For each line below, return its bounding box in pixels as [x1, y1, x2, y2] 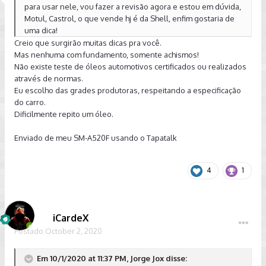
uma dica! [24, 26, 58, 35]
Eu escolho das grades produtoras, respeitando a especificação [14, 85, 241, 95]
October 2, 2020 [45, 226, 102, 236]
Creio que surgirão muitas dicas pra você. [14, 38, 161, 47]
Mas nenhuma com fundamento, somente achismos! [14, 50, 199, 59]
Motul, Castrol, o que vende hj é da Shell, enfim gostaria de [24, 14, 235, 23]
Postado [14, 226, 45, 236]
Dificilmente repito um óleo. [14, 109, 113, 119]
